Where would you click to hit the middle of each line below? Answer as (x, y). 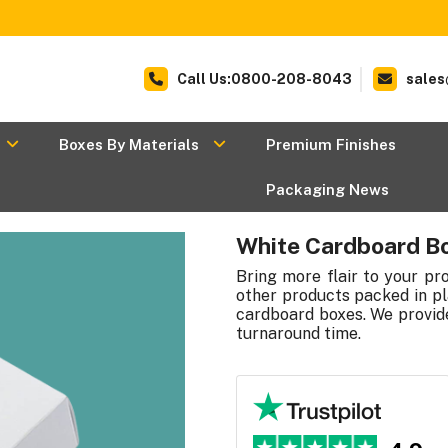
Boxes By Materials (129, 144)
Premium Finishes (331, 144)
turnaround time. (298, 333)
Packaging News (327, 189)
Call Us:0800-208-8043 (264, 79)
